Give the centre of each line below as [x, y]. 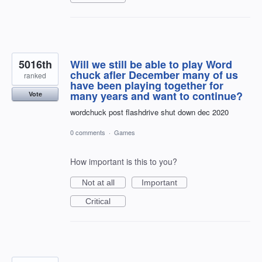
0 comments [88, 132]
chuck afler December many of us [154, 75]
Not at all [98, 183]
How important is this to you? [124, 162]
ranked [35, 75]
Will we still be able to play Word [151, 64]
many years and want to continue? [156, 96]
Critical [98, 201]
